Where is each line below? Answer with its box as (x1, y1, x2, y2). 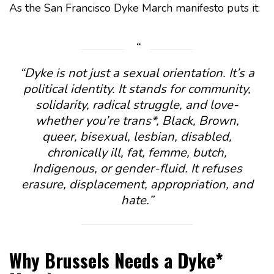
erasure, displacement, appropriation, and (21, 176, 253, 193)
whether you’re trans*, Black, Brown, (35, 113, 239, 130)
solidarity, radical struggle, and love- (35, 97, 239, 114)
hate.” (120, 192, 154, 209)
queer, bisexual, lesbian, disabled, (42, 128, 232, 146)
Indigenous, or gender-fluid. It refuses (32, 160, 242, 177)
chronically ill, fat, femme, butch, (47, 144, 227, 161)
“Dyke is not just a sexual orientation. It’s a (20, 65, 254, 82)
